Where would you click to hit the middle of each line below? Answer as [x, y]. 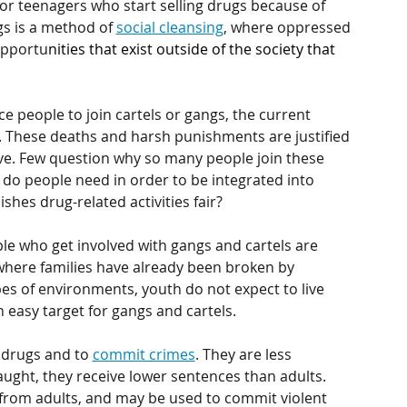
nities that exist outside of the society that [193, 49]
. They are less [245, 354]
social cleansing [169, 27]
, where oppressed [288, 27]
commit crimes [144, 354]
